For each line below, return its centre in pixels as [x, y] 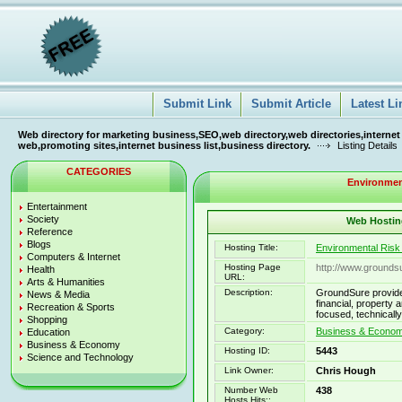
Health [41, 269]
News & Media [58, 294]
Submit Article [291, 104]
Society [43, 219]
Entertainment [57, 206]
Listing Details [366, 145]
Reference [50, 232]
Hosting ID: [247, 350]
